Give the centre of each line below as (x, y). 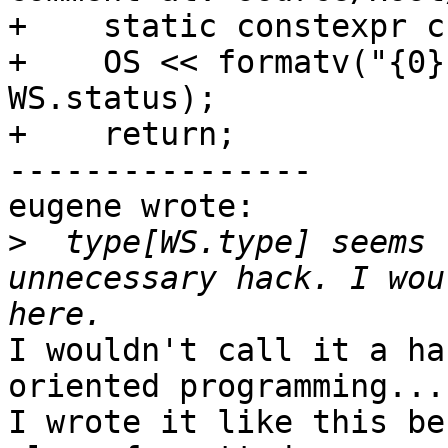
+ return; (122, 134)
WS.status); (112, 98)
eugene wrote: (131, 206)
